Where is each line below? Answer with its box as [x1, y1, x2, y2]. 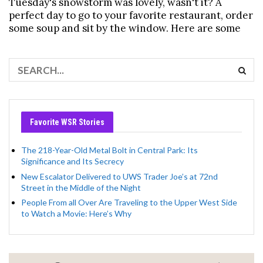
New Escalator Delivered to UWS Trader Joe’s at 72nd [21, 171, 218, 181]
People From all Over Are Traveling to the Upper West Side [21, 197, 237, 208]
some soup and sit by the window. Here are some [9, 22, 241, 35]
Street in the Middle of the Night [21, 182, 141, 193]
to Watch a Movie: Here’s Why [21, 208, 131, 219]
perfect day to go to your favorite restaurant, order [9, 9, 253, 22]
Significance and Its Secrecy [21, 156, 124, 167]
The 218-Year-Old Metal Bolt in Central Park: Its [21, 145, 198, 156]
